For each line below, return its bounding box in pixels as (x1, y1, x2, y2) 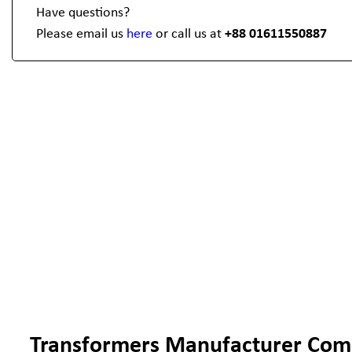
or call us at (152, 27, 225, 42)
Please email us (36, 27, 126, 42)
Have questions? (36, 5, 130, 20)
